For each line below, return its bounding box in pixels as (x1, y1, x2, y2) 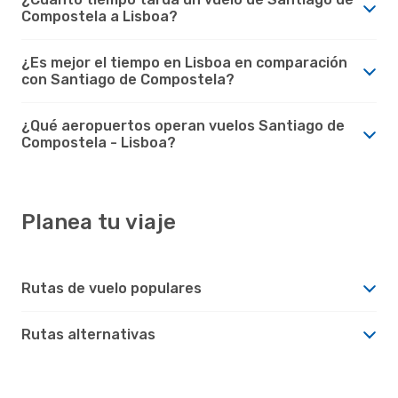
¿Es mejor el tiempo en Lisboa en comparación (21, 53, 347, 71)
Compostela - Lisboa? (21, 133, 176, 151)
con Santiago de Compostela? (21, 70, 235, 88)
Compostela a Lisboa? (21, 7, 178, 25)
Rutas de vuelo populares (21, 279, 202, 297)
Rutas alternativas (21, 325, 155, 343)
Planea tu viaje (21, 209, 176, 235)
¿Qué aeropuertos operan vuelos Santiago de (21, 116, 345, 134)
